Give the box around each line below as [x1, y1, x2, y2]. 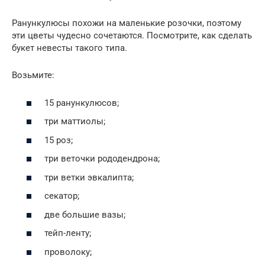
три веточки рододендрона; [44, 153, 160, 164]
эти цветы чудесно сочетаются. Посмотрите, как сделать [12, 30, 252, 41]
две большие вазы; [44, 209, 125, 220]
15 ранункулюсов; [44, 97, 119, 108]
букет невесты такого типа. [12, 43, 127, 54]
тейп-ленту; [44, 228, 91, 239]
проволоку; [44, 246, 92, 257]
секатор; [44, 190, 79, 202]
